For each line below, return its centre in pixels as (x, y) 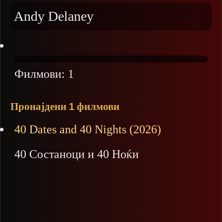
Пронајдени (40, 106)
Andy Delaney (54, 16)
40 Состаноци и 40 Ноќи (77, 154)
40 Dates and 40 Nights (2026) (88, 129)
